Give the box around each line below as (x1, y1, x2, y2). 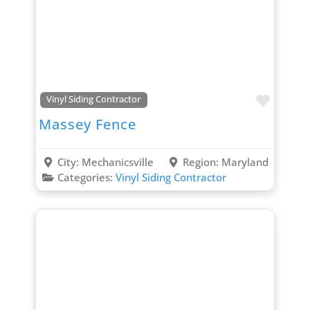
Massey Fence (38, 114, 136, 134)
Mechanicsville (81, 154, 154, 169)
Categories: (57, 170, 116, 184)
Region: (183, 154, 222, 169)
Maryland (221, 154, 269, 169)
